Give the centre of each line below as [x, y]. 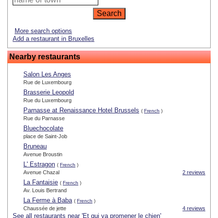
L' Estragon [39, 164]
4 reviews [194, 209]
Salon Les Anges [47, 74]
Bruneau [35, 146]
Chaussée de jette [45, 209]
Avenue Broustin [43, 154]
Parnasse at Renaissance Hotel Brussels [81, 110]
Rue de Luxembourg [47, 82]
